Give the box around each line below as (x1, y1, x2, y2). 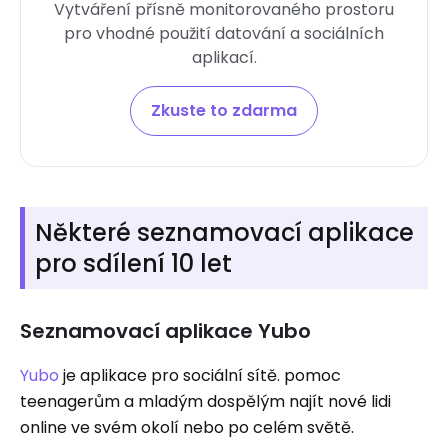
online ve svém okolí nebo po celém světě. (20, 416, 354, 439)
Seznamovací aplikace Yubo (20, 317, 311, 345)
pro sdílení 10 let (35, 247, 232, 280)
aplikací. (191, 46, 257, 69)
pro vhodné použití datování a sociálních (64, 22, 384, 45)
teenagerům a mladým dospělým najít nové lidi (20, 390, 391, 413)
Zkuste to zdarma (151, 99, 297, 122)
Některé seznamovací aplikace (35, 216, 414, 249)
